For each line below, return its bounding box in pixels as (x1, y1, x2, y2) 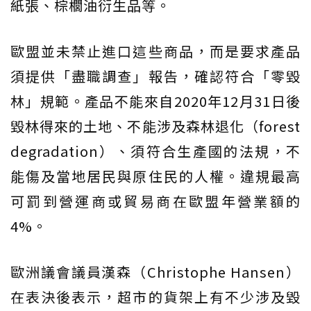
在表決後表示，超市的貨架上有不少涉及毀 (10, 287, 301, 308)
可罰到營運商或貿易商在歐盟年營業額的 (10, 191, 301, 212)
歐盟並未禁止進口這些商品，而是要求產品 (10, 41, 301, 62)
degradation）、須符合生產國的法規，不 (10, 141, 301, 162)
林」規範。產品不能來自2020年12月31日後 (10, 91, 301, 112)
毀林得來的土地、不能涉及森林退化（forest (10, 116, 301, 137)
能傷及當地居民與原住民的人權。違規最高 (10, 166, 301, 187)
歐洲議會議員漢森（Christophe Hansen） (10, 262, 301, 283)
